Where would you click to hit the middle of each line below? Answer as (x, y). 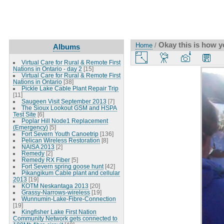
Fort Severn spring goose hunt (62, 166)
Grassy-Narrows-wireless (55, 192)
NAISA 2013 (38, 146)
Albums (66, 46)
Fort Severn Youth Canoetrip (60, 133)
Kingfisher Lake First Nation (59, 211)
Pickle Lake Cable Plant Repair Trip (70, 88)
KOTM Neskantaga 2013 (55, 185)
